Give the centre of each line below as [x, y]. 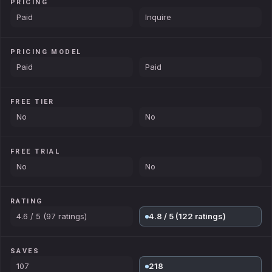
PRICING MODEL [46, 52]
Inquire [158, 17]
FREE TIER [32, 102]
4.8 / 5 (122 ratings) [187, 216]
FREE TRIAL [36, 151]
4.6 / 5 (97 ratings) [52, 216]
